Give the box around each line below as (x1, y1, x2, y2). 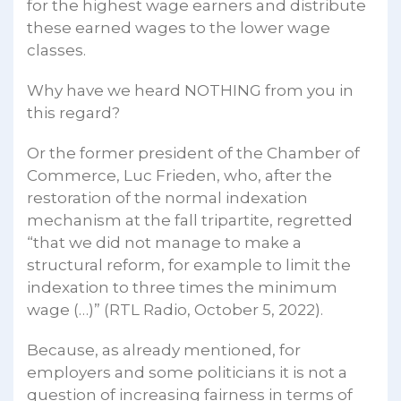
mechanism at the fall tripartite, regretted (27, 210, 353, 229)
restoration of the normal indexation (27, 188, 308, 207)
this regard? (27, 103, 120, 122)
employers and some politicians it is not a (27, 363, 347, 381)
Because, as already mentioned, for (27, 340, 301, 359)
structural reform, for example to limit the (27, 255, 351, 274)
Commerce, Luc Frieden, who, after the (27, 166, 332, 184)
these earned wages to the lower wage (27, 18, 330, 37)
